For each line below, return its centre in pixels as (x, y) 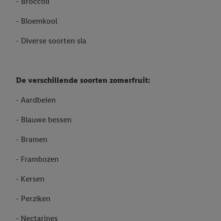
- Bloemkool (37, 21)
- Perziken (33, 199)
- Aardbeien (36, 100)
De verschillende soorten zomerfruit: (83, 80)
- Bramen (32, 140)
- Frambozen (37, 159)
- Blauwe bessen (44, 120)
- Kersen (30, 179)
